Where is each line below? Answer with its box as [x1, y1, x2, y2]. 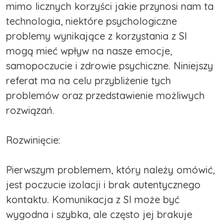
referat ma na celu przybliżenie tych [6, 74, 171, 87]
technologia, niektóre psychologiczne [6, 15, 177, 28]
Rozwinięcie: [6, 134, 60, 147]
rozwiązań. [6, 104, 55, 117]
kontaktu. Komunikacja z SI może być [6, 193, 179, 206]
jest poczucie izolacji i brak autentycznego [6, 178, 201, 191]
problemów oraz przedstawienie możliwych [6, 89, 205, 102]
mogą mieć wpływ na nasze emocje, [6, 45, 172, 57]
